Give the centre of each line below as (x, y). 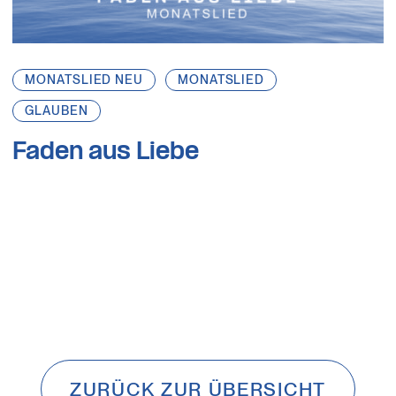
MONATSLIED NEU (84, 80)
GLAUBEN (57, 111)
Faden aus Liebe (106, 153)
